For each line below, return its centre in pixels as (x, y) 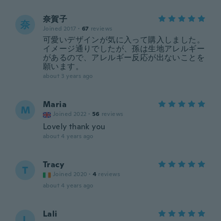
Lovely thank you (74, 127)
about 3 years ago (68, 76)
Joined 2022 (70, 114)
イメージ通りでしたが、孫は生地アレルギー (124, 49)
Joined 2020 (70, 174)
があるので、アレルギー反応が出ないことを (124, 57)
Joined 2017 (60, 29)
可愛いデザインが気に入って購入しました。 (124, 40)
